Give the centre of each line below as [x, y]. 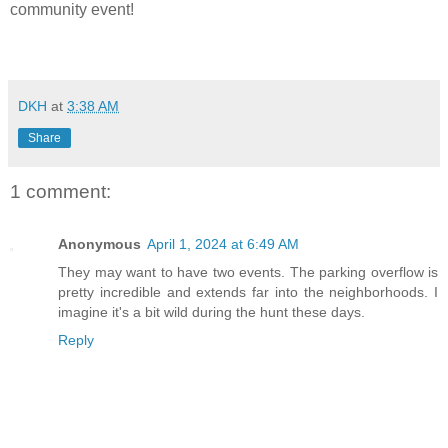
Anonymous [99, 243]
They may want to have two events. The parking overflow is [248, 271]
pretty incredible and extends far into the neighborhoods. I [248, 291]
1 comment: [60, 192]
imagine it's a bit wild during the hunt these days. [211, 311]
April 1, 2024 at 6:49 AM [223, 243]
